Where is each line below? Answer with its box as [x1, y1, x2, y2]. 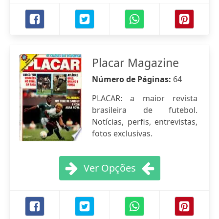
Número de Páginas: [92, 74, 173, 85]
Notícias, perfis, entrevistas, [92, 116, 197, 127]
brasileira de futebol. [92, 105, 197, 115]
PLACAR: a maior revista [92, 93, 197, 104]
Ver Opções [83, 161, 136, 175]
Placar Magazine [92, 55, 179, 70]
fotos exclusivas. [92, 128, 153, 139]
